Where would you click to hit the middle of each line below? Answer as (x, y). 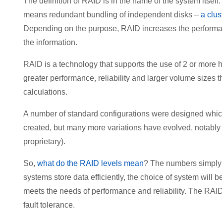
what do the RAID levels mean (90, 163)
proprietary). (44, 141)
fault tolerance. (49, 205)
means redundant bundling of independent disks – (112, 14)
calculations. (45, 92)
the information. (50, 42)
